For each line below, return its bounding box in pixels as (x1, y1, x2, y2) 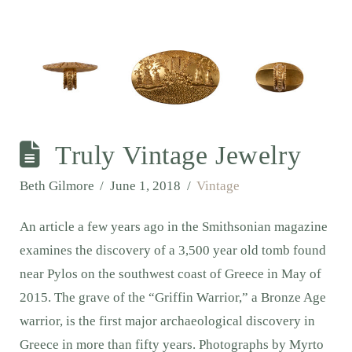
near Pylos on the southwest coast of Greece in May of (19, 266, 321, 281)
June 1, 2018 (109, 178, 181, 193)
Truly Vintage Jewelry (55, 140, 302, 170)
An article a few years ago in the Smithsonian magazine (19, 218, 328, 234)
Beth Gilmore (19, 178, 94, 193)
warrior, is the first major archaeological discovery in (19, 313, 315, 328)
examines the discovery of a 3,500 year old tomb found (19, 242, 326, 258)
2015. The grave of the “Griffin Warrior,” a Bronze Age (19, 289, 326, 305)
